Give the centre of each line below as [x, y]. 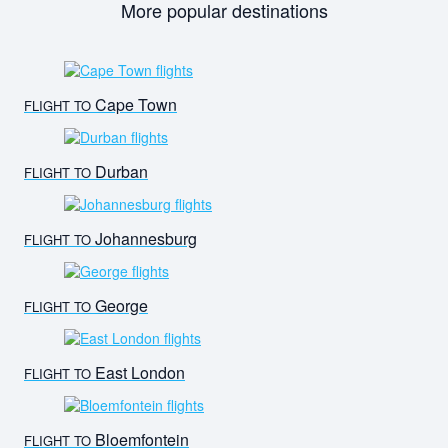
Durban [119, 172]
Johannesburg [144, 239]
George [119, 306]
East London [138, 373]
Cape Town [134, 105]
